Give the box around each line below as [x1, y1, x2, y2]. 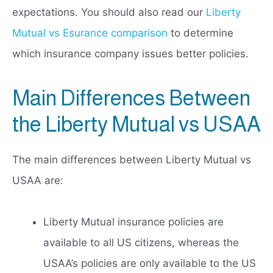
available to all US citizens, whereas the [43, 236, 239, 249]
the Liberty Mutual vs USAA [12, 112, 261, 136]
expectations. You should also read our [12, 6, 206, 19]
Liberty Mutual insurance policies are [43, 216, 224, 229]
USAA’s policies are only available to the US [43, 257, 256, 270]
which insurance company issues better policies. [12, 48, 249, 60]
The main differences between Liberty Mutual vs [12, 154, 251, 166]
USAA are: [12, 174, 63, 187]
